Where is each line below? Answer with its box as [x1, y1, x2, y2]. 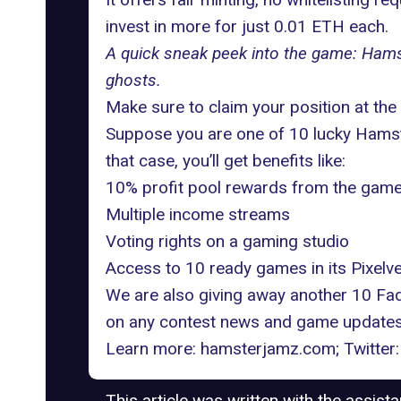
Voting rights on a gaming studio [105, 230, 349, 252]
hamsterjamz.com [195, 337, 336, 359]
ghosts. [105, 69, 166, 90]
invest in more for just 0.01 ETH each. [105, 15, 388, 37]
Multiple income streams [105, 203, 290, 225]
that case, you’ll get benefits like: [105, 149, 346, 171]
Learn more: [105, 337, 196, 359]
